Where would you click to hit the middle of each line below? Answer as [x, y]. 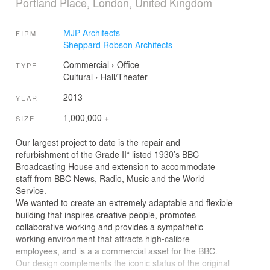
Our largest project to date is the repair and [98, 142]
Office [128, 65]
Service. [31, 190]
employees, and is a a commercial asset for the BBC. [117, 250]
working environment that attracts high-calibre [103, 238]
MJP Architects [91, 33]
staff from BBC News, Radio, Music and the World [110, 178]
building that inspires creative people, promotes [106, 214]
